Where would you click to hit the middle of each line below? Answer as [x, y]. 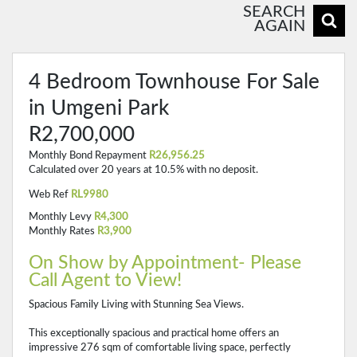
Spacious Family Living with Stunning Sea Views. [136, 304]
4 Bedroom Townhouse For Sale [174, 82]
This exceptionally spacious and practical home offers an [154, 333]
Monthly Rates [62, 231]
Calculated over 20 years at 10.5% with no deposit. [143, 170]
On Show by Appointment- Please [165, 263]
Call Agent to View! [105, 280]
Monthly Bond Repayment [88, 155]
